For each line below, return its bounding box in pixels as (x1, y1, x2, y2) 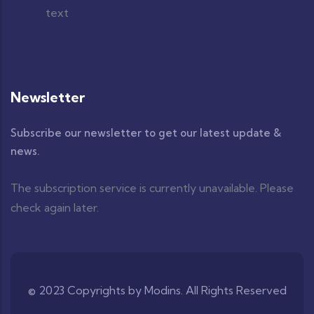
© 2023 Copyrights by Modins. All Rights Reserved (27, 283, 287, 297)
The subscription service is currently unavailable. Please (11, 181, 294, 195)
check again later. (11, 200, 99, 214)
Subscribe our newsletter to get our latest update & (11, 126, 281, 139)
